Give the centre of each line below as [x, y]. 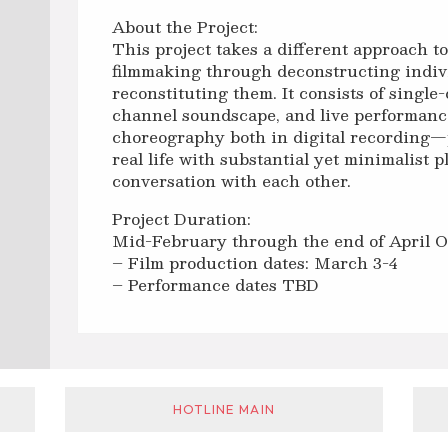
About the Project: [185, 27]
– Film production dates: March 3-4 [255, 262]
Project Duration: [182, 218]
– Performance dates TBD [216, 284]
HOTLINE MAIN [224, 408]
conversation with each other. [232, 181]
